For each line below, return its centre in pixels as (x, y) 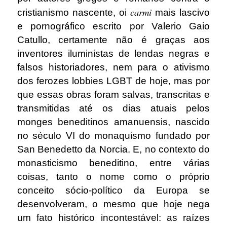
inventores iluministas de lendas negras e (113, 54)
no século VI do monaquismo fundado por (113, 136)
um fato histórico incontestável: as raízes (113, 218)
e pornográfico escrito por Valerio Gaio (113, 26)
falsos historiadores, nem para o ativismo (113, 67)
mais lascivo (183, 13)
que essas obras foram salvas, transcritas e (113, 95)
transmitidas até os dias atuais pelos (113, 108)
